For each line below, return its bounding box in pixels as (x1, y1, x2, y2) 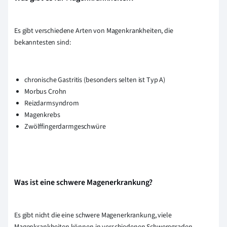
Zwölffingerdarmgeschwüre (24, 122, 106, 132)
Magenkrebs (24, 110, 60, 121)
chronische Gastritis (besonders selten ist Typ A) (24, 75, 166, 86)
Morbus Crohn (24, 87, 67, 97)
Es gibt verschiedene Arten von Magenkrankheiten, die (14, 26, 173, 36)
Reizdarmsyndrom (24, 98, 79, 109)
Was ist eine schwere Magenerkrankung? (14, 177, 153, 188)
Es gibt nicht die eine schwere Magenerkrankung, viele (14, 210, 172, 221)
